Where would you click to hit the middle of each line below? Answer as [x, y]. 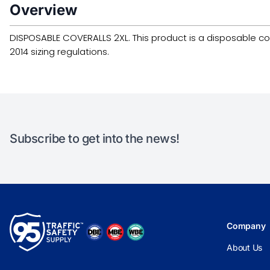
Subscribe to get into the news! [95, 139]
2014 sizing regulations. [59, 52]
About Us [244, 247]
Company [246, 226]
